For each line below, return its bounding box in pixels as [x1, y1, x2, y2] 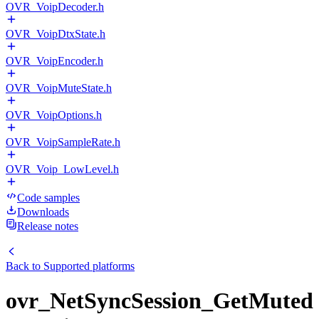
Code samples [17, 192, 80, 204]
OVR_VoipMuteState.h [6, 82, 112, 94]
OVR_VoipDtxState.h [6, 28, 105, 40]
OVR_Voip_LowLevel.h [6, 163, 119, 175]
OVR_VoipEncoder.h [6, 55, 103, 67]
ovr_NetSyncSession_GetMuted [6, 288, 313, 314]
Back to [6, 260, 43, 272]
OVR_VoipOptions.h [6, 109, 102, 121]
